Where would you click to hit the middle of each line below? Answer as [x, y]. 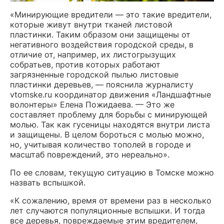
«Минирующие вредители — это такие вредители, [111, 15]
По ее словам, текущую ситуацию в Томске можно [112, 173]
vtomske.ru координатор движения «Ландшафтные [110, 95]
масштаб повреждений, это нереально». [90, 155]
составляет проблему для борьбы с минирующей [109, 115]
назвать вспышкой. [48, 183]
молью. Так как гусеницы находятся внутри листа [110, 125]
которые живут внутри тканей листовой [91, 25]
